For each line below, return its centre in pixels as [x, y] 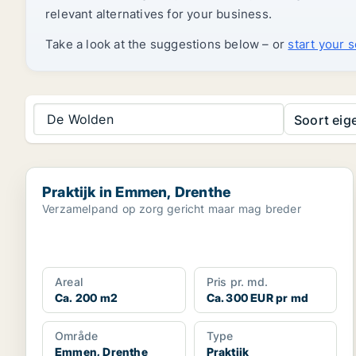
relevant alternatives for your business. [159, 14]
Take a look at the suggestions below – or [167, 44]
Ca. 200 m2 [86, 298]
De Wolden [80, 119]
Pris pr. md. [237, 282]
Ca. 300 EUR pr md [257, 298]
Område [77, 336]
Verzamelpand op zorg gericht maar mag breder [172, 209]
